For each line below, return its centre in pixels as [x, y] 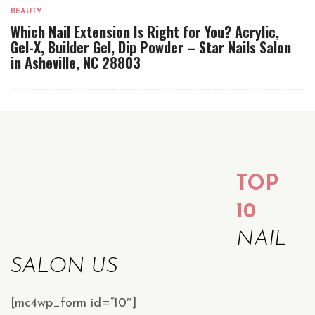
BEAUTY [26, 12]
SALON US [64, 267]
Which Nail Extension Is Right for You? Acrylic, [145, 32]
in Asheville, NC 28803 [76, 63]
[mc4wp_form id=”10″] [74, 304]
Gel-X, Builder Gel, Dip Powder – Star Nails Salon [151, 47]
